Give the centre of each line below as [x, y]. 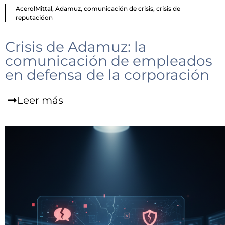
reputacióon [34, 18]
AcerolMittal [34, 9]
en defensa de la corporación [107, 75]
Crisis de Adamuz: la [76, 47]
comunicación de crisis [119, 9]
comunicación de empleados [109, 61]
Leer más [40, 101]
